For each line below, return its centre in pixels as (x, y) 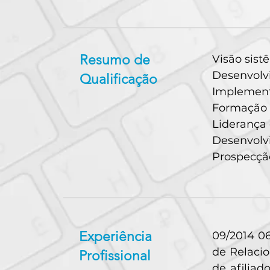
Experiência (115, 237)
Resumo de (115, 60)
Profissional (115, 256)
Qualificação (118, 79)
